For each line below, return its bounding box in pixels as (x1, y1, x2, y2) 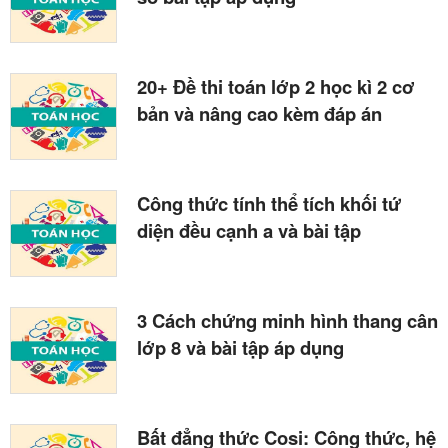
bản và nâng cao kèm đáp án (137, 99, 382, 127)
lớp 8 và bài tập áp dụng (137, 333, 344, 361)
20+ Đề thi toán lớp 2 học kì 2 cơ (137, 72, 415, 100)
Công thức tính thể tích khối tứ (137, 189, 401, 217)
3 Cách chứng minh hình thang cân (137, 306, 438, 334)
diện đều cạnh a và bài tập (137, 216, 361, 244)
